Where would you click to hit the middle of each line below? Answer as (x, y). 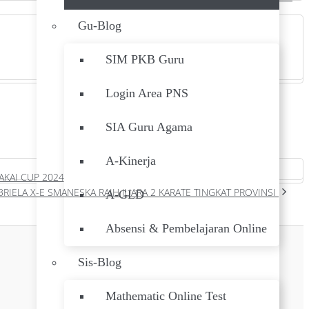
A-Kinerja (131, 161)
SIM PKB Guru (145, 59)
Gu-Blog (100, 26)
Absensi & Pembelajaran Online (186, 228)
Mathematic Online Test (166, 296)
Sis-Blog (100, 262)
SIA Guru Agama (149, 127)
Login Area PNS (147, 93)
